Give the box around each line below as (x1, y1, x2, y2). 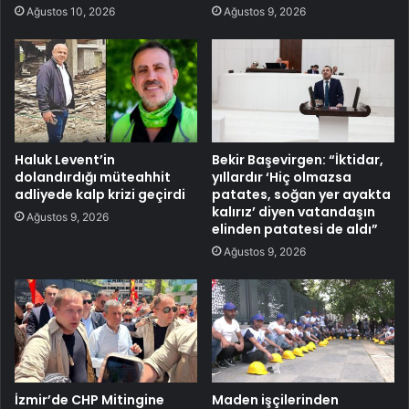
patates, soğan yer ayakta (212, 184, 391, 204)
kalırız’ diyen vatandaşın (212, 202, 375, 221)
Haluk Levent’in (15, 150, 115, 169)
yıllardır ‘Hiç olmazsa (212, 167, 351, 186)
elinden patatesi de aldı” (212, 219, 378, 238)
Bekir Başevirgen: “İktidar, (212, 150, 383, 169)
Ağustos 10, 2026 (26, 4, 115, 18)
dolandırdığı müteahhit (15, 167, 171, 186)
